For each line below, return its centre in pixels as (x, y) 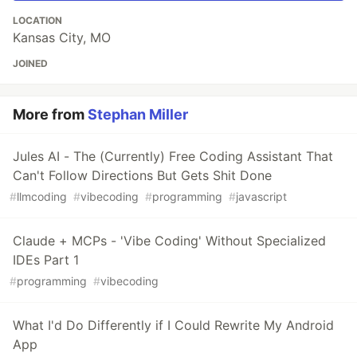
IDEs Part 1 (46, 260)
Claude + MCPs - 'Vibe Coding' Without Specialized (169, 241)
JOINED (30, 63)
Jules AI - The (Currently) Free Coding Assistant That (173, 156)
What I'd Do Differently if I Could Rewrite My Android (173, 325)
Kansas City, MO (62, 37)
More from (50, 114)
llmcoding (42, 196)
